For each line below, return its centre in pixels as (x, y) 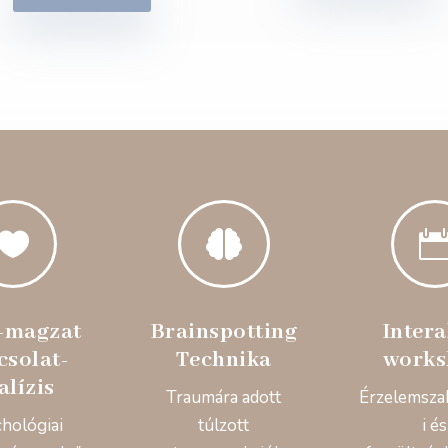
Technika (223, 360)
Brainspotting (224, 332)
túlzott (224, 426)
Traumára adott (224, 398)
